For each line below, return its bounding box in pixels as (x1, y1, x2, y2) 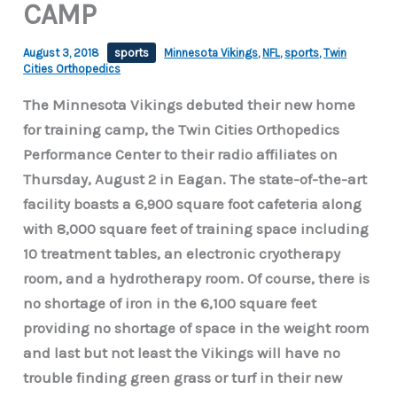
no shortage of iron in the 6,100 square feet (23, 293, 317, 312)
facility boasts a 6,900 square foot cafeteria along (23, 194, 362, 213)
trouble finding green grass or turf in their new (23, 368, 343, 386)
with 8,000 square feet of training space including (23, 219, 370, 237)
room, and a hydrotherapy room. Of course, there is (23, 269, 370, 287)
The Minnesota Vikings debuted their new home (23, 95, 356, 113)
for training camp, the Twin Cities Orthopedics (23, 120, 340, 138)
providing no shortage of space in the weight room (23, 318, 370, 337)
